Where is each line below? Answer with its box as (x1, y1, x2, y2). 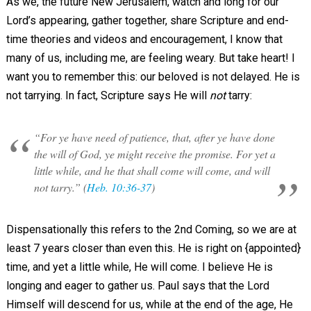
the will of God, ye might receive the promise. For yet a (33, 146, 276, 162)
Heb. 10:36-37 (86, 180, 151, 195)
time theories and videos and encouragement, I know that (6, 33, 283, 47)
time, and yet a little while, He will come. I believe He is (6, 260, 273, 274)
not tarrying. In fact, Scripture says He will (6, 89, 210, 103)
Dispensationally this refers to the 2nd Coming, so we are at (6, 223, 296, 237)
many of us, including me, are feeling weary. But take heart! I (6, 51, 295, 65)
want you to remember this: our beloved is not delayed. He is (6, 70, 300, 84)
